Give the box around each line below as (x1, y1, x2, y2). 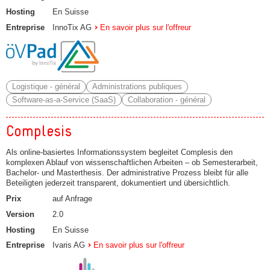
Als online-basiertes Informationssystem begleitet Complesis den (6, 148, 233, 157)
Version (6, 209, 34, 219)
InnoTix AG (52, 22, 92, 32)
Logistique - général (11, 82, 80, 92)
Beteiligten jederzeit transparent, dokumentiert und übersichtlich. (6, 178, 230, 188)
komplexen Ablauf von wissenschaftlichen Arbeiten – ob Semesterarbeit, (6, 158, 258, 168)
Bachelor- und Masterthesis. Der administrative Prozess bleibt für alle (6, 168, 248, 178)
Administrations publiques (92, 82, 182, 92)
